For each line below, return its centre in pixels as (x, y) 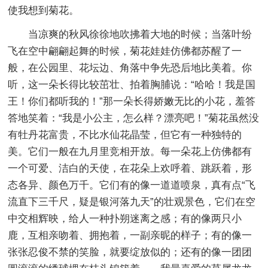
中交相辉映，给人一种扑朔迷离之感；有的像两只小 (125, 218)
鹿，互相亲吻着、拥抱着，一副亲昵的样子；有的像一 (130, 235)
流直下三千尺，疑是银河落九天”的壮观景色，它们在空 (132, 202)
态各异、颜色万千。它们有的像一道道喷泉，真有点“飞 (132, 185)
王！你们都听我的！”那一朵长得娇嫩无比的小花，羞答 (132, 101)
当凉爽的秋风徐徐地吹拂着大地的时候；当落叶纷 (140, 34)
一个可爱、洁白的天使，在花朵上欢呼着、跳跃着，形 (130, 168)
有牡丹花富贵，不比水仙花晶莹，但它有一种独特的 (125, 135)
